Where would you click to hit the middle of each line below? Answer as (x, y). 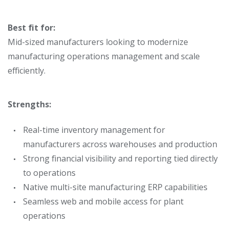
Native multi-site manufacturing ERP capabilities (115, 187)
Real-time (41, 130)
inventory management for (113, 130)
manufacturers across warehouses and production (120, 144)
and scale (181, 56)
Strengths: (29, 104)
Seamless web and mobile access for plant (103, 201)
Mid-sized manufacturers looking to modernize (98, 42)
